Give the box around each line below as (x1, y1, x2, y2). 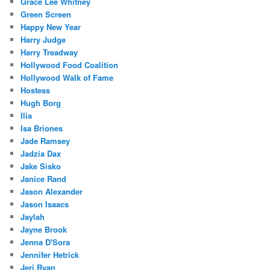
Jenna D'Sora (20, 236, 71, 248)
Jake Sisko (20, 160, 61, 172)
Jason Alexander (20, 186, 83, 198)
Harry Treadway (20, 46, 78, 58)
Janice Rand (20, 173, 67, 185)
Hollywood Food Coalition (20, 59, 119, 71)
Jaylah (20, 211, 45, 223)
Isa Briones (20, 122, 63, 134)
